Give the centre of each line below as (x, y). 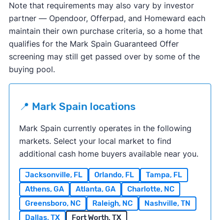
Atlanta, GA (95, 189)
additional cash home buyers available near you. (109, 153)
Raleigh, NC (112, 203)
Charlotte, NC (151, 189)
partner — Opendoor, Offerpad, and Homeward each (107, 18)
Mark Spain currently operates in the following (105, 128)
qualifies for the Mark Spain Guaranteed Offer (94, 43)
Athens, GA (44, 189)
